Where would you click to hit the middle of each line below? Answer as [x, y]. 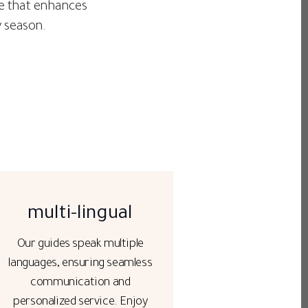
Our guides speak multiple [80, 245]
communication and [80, 284]
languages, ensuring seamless [80, 264]
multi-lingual [80, 215]
